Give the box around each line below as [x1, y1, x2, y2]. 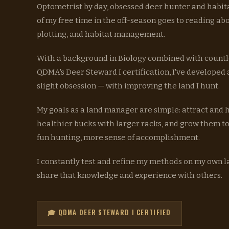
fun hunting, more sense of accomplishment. [37, 132, 200, 142]
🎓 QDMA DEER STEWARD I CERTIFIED [48, 207, 171, 217]
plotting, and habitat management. [37, 29, 165, 39]
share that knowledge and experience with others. [37, 170, 222, 180]
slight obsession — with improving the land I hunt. [37, 81, 220, 90]
